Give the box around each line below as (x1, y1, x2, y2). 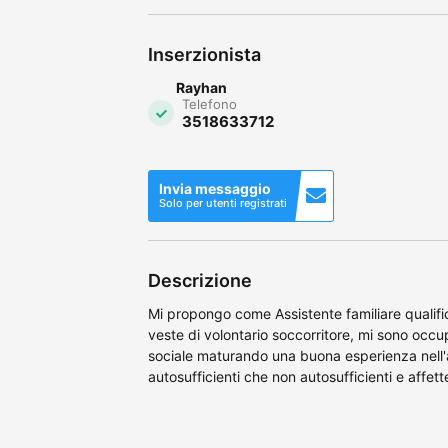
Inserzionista (148, 43, 261, 65)
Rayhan (176, 78, 227, 96)
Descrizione (148, 269, 252, 291)
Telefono (182, 95, 237, 112)
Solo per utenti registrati (159, 195, 287, 210)
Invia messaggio (159, 179, 271, 197)
